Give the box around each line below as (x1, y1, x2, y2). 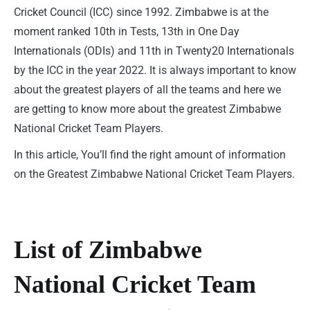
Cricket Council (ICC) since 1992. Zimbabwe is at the (14, 5, 268, 19)
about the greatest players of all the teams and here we (14, 82, 281, 96)
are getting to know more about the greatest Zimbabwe (14, 102, 281, 116)
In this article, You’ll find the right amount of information (14, 147, 286, 161)
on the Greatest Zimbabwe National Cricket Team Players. (14, 167, 295, 181)
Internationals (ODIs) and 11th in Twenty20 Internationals (14, 44, 294, 57)
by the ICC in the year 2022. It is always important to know (14, 63, 296, 77)
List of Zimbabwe (14, 235, 202, 264)
